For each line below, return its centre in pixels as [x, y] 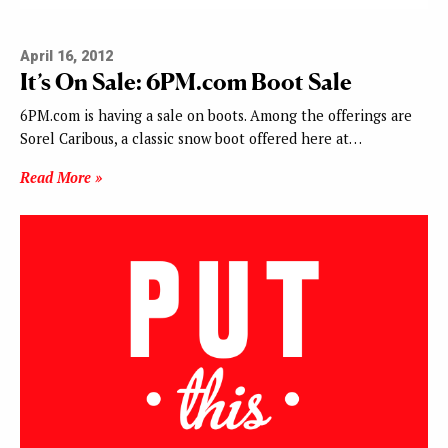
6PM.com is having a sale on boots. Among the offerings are [216, 116]
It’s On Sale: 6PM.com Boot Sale [186, 82]
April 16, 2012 [66, 57]
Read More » [61, 178]
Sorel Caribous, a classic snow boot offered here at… [191, 139]
